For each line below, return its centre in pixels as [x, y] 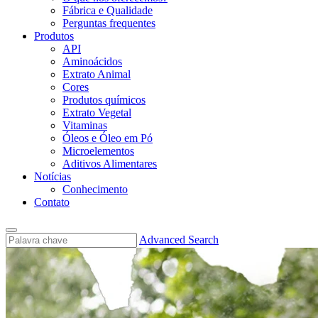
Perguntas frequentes [109, 23]
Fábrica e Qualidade [108, 10]
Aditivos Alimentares [110, 164]
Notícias [53, 176]
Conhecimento [95, 189]
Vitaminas [85, 125]
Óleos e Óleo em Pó [108, 138]
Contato [52, 202]
